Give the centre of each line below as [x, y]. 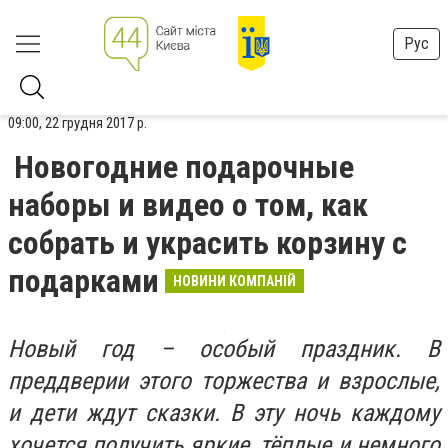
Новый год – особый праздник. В [224, 349]
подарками [83, 281]
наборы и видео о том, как [188, 205]
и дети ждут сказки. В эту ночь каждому [224, 413]
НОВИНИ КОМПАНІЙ [234, 281]
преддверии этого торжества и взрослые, [224, 381]
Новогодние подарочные [184, 167]
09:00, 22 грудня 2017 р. [77, 123]
